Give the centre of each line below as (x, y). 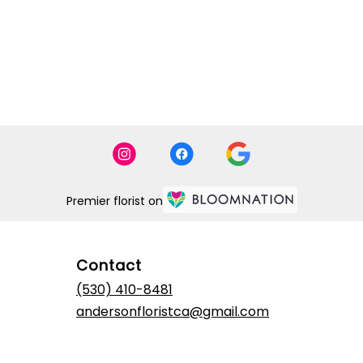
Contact (109, 265)
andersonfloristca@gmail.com (173, 312)
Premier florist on (114, 201)
